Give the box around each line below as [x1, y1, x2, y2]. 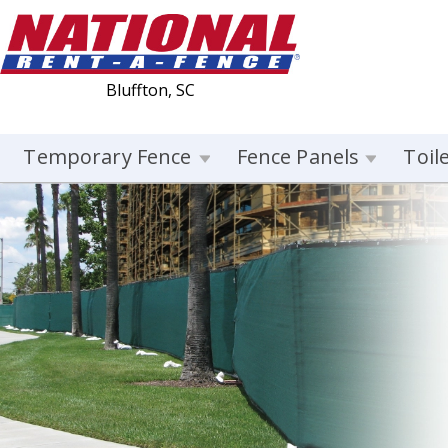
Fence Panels [236, 143, 360, 170]
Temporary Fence [23, 143, 192, 170]
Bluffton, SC [105, 79, 195, 101]
